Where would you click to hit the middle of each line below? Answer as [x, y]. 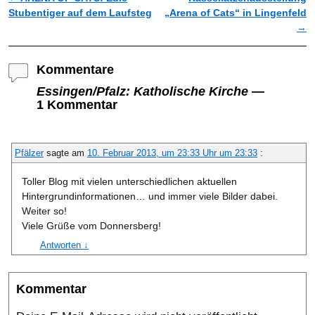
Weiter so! [45, 211]
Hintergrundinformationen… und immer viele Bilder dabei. [150, 196]
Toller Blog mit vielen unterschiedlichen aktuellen [130, 181]
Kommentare [75, 69]
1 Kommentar [77, 105]
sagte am [65, 153]
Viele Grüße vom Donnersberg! [92, 226]
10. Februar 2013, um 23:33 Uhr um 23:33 [172, 153]
